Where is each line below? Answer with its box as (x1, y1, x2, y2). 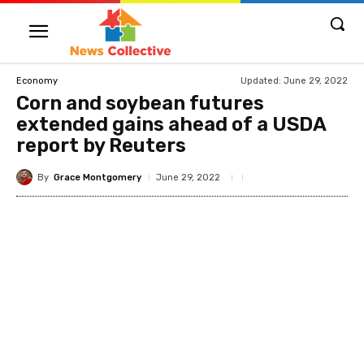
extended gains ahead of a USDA (16, 113, 326, 136)
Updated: (240, 75, 281, 86)
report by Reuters (16, 134, 186, 157)
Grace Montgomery (54, 171, 141, 183)
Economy (16, 75, 58, 86)
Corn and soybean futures (16, 92, 264, 115)
